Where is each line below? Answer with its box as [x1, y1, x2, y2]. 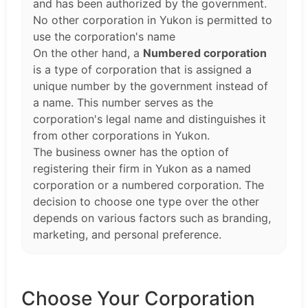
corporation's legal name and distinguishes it [33, 112, 266, 126]
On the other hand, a [33, 46, 143, 60]
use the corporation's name [33, 30, 175, 44]
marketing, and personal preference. [33, 228, 221, 242]
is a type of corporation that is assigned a [33, 63, 252, 77]
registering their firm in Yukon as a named [33, 162, 251, 176]
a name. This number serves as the [33, 96, 213, 110]
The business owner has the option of [33, 145, 229, 159]
